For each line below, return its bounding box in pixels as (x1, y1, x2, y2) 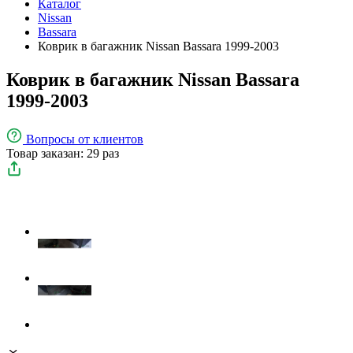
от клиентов (78, 132, 143, 146)
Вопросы (26, 132, 78, 146)
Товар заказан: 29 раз (6, 146, 119, 160)
